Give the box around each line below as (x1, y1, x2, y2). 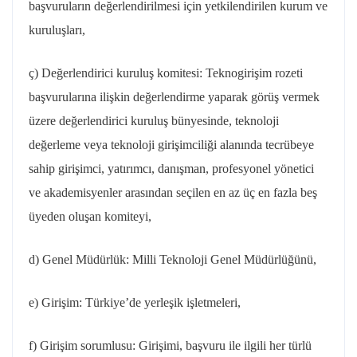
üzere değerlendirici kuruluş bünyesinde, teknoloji (29, 114, 279, 127)
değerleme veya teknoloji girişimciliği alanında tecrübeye (29, 138, 314, 151)
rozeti (272, 66, 303, 80)
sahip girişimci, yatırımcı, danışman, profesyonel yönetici (29, 162, 314, 175)
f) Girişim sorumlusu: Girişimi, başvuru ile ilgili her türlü (29, 339, 312, 352)
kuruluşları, (29, 23, 85, 37)
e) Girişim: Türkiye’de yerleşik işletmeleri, (29, 296, 241, 309)
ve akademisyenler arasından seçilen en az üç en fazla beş (29, 186, 317, 199)
